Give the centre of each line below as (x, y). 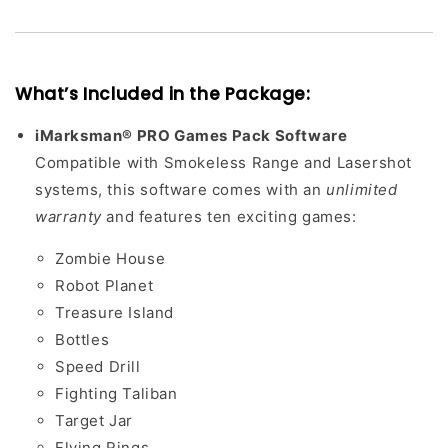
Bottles (82, 339)
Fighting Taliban (116, 393)
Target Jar (94, 420)
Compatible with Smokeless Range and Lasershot (224, 162)
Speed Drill (98, 366)
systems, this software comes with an (181, 189)
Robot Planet (104, 285)
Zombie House (110, 258)
